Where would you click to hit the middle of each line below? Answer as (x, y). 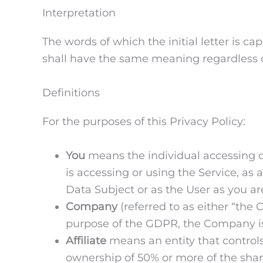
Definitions (71, 92)
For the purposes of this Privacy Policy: (144, 121)
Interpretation (79, 13)
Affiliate (86, 240)
